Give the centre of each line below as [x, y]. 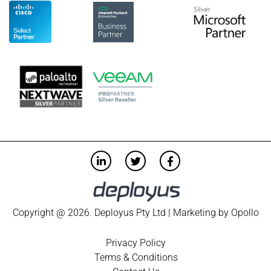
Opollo [245, 212]
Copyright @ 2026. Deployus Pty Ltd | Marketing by [122, 212]
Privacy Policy [136, 243]
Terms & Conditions [136, 257]
